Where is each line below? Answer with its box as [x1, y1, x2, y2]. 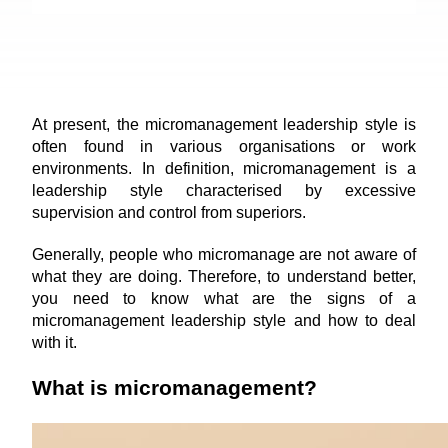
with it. [32, 334, 77, 351]
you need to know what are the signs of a [32, 290, 416, 307]
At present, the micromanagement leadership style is [32, 116, 416, 133]
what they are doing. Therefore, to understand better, [32, 268, 416, 285]
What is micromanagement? [32, 376, 317, 400]
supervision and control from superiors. [32, 204, 306, 221]
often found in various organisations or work [32, 138, 416, 155]
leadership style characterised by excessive [32, 182, 416, 199]
